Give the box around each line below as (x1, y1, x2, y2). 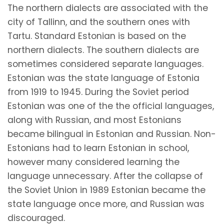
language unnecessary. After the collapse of (7, 169, 203, 182)
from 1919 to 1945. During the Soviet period (7, 85, 189, 98)
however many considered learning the (7, 155, 179, 168)
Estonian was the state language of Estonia (7, 71, 199, 84)
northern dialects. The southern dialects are (7, 43, 199, 56)
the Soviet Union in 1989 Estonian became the (7, 183, 205, 196)
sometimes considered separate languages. (7, 57, 203, 70)
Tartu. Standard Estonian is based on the (7, 29, 186, 42)
